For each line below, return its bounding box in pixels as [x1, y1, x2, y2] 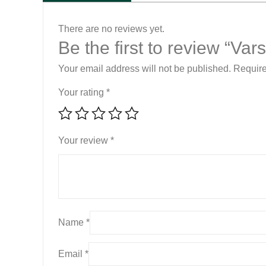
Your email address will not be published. [58, 64, 231, 74]
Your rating [58, 87, 106, 97]
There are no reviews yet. [58, 24, 164, 34]
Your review [58, 135, 110, 145]
